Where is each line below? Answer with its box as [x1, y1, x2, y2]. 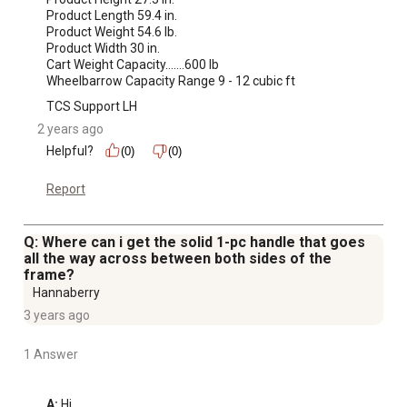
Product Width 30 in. [46, 40, 160, 55]
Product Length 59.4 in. [46, 7, 177, 23]
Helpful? [46, 143, 94, 158]
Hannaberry [33, 284, 100, 300]
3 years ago [24, 307, 90, 323]
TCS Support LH [46, 98, 137, 114]
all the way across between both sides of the [24, 249, 332, 267]
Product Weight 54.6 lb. [46, 24, 177, 39]
